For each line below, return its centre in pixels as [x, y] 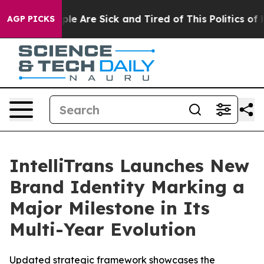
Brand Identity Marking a [127, 187]
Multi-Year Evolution [103, 229]
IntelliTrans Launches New [129, 166]
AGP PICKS [31, 19]
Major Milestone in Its [110, 208]
